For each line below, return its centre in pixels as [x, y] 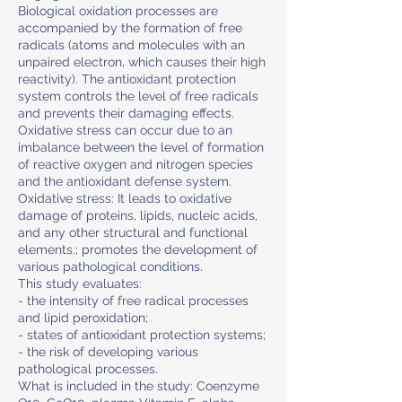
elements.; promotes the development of [138, 249]
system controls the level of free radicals [138, 96]
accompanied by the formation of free [130, 28]
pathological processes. [88, 369]
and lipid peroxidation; [83, 318]
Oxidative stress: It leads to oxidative [125, 198]
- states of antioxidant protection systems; [142, 335]
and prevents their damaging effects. [126, 113]
